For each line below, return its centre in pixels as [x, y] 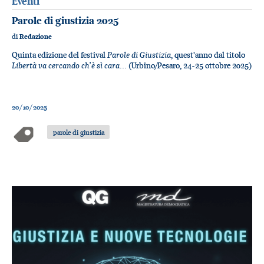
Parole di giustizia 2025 [65, 21]
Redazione [36, 37]
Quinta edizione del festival [60, 55]
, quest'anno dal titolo [208, 55]
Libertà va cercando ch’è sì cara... [70, 65]
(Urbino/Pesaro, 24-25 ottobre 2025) [190, 65]
